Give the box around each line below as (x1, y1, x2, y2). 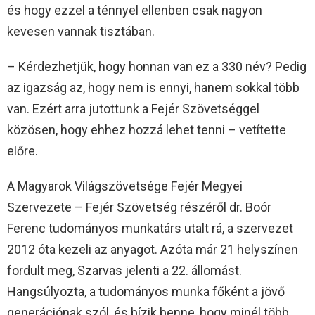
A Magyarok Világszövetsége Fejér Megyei (7, 179, 243, 194)
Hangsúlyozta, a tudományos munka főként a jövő (7, 284, 285, 300)
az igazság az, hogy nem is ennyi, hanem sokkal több (7, 80, 300, 96)
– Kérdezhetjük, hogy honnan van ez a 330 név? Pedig (7, 59, 307, 75)
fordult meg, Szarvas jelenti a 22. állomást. (7, 263, 242, 278)
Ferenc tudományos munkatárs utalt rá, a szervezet (7, 221, 293, 236)
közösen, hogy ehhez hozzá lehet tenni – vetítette (7, 122, 286, 138)
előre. (7, 143, 38, 159)
